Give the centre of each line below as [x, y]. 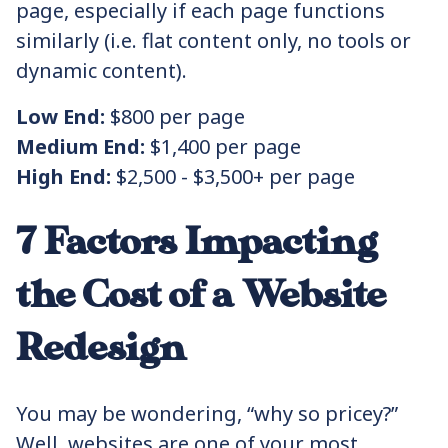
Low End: [60, 116]
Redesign [101, 348]
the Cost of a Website [201, 295]
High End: [63, 176]
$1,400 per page [223, 146]
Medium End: [80, 146]
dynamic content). [101, 70]
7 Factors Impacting [196, 242]
